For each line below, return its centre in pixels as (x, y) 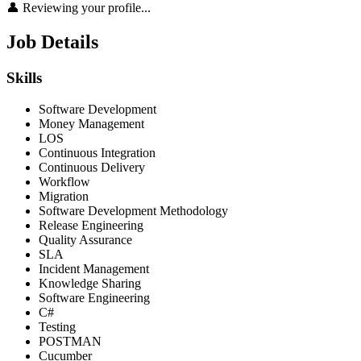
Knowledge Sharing (90, 283)
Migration (64, 196)
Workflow (64, 181)
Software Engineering (94, 297)
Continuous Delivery (92, 167)
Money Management (91, 123)
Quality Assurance (85, 239)
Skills (24, 78)
